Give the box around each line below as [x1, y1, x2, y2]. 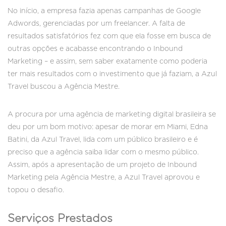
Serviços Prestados [8, 213, 112, 224]
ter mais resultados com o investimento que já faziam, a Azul [8, 71, 217, 78]
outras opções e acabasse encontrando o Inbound [8, 45, 183, 53]
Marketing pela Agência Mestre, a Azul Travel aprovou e [8, 174, 200, 182]
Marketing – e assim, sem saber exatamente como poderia [8, 58, 207, 66]
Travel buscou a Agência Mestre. [8, 83, 120, 91]
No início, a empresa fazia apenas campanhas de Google [8, 8, 201, 15]
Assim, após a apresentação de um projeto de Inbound [8, 161, 197, 169]
